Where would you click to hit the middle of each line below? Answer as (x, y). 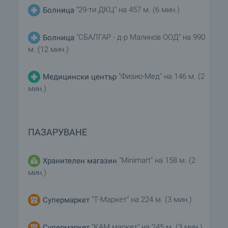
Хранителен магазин (80, 161)
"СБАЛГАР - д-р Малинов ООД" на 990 (141, 37)
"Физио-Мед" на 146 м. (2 (161, 77)
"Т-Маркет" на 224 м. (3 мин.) (141, 200)
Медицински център (80, 77)
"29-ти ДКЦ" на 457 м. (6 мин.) (127, 10)
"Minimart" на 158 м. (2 (156, 161)
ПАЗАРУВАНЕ (58, 132)
